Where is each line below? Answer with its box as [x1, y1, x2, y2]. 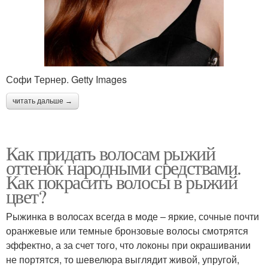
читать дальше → [13, 96, 72, 105]
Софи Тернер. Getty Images [6, 72, 127, 86]
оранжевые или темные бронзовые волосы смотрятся [6, 223, 248, 237]
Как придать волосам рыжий [6, 139, 215, 166]
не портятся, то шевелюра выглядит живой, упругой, [6, 252, 239, 266]
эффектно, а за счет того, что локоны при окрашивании [6, 237, 251, 252]
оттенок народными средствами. [6, 154, 241, 180]
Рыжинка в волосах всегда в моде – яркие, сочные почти [6, 209, 259, 223]
